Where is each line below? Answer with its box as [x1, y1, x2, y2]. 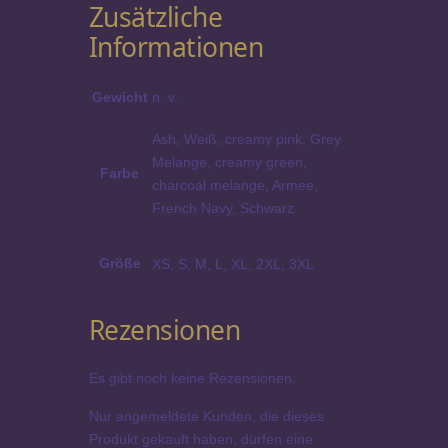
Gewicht [91, 89, 148, 106]
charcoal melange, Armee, [151, 176, 318, 193]
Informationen [88, 28, 264, 65]
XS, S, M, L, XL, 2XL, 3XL [151, 255, 314, 272]
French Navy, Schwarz [151, 199, 294, 216]
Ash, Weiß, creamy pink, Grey [151, 130, 341, 147]
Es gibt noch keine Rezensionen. [88, 370, 296, 387]
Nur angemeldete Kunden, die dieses [88, 407, 324, 424]
